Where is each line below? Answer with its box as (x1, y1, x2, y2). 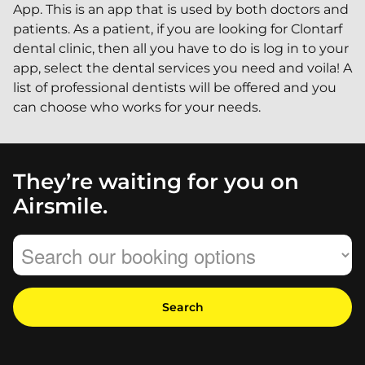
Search (161, 300, 204, 314)
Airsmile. (13, 193, 108, 218)
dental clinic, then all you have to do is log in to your (13, 41, 349, 56)
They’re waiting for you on (13, 169, 299, 194)
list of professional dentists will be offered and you (13, 80, 336, 95)
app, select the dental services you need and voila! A (13, 60, 352, 76)
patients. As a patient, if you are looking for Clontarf (13, 21, 342, 37)
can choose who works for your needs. (13, 99, 261, 115)
